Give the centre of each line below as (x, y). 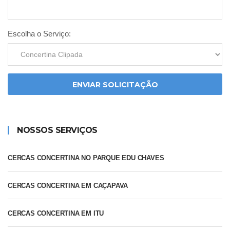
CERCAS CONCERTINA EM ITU (56, 214)
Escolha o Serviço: (39, 34)
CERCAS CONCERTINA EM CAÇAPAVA (68, 186)
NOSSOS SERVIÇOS (57, 130)
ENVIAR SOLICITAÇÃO (115, 85)
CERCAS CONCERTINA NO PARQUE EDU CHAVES (86, 158)
